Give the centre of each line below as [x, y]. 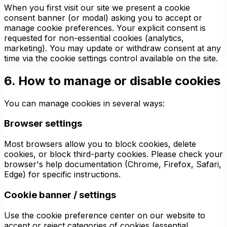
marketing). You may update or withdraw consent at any [112, 48]
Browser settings [43, 124]
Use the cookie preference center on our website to [105, 215]
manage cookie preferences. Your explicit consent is [105, 28]
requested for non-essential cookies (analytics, [94, 38]
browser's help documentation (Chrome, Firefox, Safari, [113, 164]
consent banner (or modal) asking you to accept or [103, 17]
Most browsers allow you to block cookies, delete [100, 144]
